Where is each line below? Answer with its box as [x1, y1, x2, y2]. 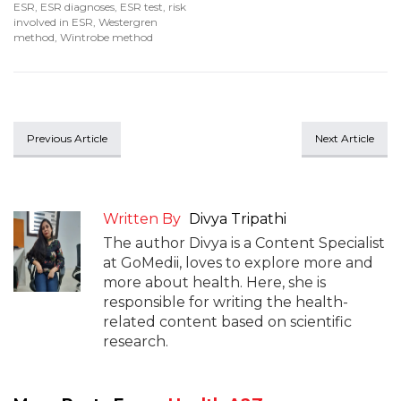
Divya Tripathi [189, 210, 286, 227]
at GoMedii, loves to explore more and [103, 254, 373, 271]
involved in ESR [13, 15, 93, 29]
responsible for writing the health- [103, 294, 348, 311]
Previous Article [27, 132, 107, 145]
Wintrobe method [60, 30, 153, 44]
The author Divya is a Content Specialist [103, 235, 385, 252]
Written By [103, 210, 181, 227]
